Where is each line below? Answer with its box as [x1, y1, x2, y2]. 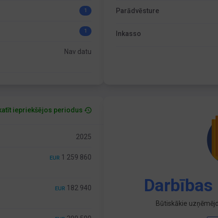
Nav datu [64, 48, 92, 55]
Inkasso [116, 30, 142, 37]
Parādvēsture [116, 7, 160, 15]
